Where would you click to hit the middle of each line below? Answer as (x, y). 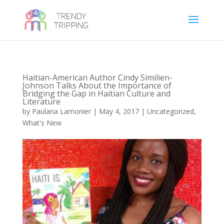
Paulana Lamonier (61, 111)
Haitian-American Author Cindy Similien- (97, 77)
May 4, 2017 (119, 111)
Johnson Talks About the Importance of (97, 85)
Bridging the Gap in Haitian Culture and (96, 93)
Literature (41, 101)
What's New (42, 123)
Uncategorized (170, 111)
